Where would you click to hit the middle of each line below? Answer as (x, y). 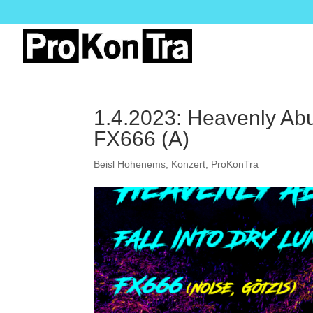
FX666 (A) (142, 139)
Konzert (189, 164)
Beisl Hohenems (130, 164)
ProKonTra (235, 164)
